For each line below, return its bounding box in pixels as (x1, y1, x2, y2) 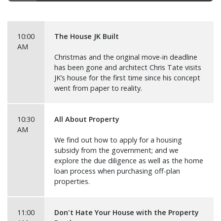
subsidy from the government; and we (54, 146, 179, 155)
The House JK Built (54, 32, 119, 41)
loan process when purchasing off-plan (54, 166, 180, 176)
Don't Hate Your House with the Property (54, 208, 199, 217)
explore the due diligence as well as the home (54, 156, 203, 165)
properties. (54, 177, 90, 186)
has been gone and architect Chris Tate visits (54, 63, 201, 72)
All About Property (54, 114, 119, 124)
